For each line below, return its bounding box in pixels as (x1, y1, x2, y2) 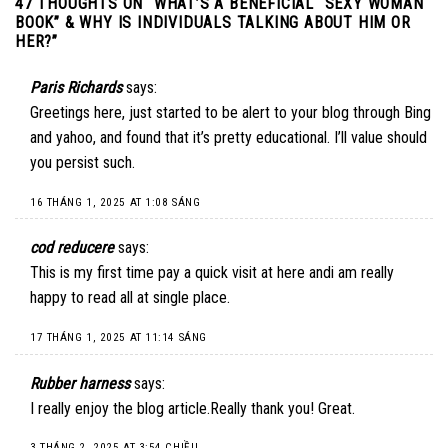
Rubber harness (30, 373, 130, 393)
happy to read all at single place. (30, 288, 230, 308)
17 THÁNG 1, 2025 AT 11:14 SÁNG (30, 330, 207, 344)
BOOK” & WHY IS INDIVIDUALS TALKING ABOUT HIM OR (15, 12, 411, 32)
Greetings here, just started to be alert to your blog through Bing (30, 102, 431, 122)
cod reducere (30, 238, 114, 258)
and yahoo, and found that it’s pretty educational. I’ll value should (30, 127, 427, 147)
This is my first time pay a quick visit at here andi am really (30, 263, 394, 283)
